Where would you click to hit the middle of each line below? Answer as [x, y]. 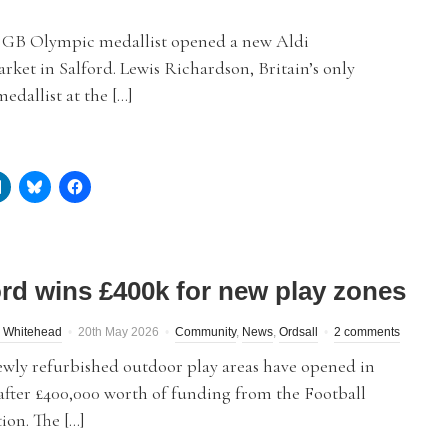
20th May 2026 [118, 332]
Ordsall [298, 332]
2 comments [367, 332]
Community [205, 332]
